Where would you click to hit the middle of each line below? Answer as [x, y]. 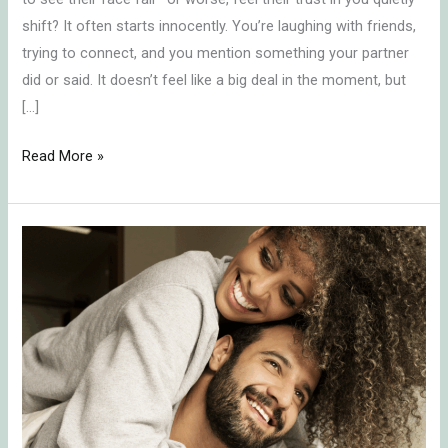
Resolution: [58, 319]
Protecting [55, 346]
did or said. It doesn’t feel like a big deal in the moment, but [214, 79]
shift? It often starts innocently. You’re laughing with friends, [219, 25]
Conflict [46, 292]
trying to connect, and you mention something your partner [216, 52]
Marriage [50, 400]
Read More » [63, 155]
